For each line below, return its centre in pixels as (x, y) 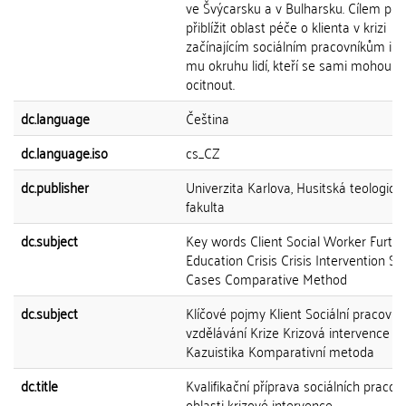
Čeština (208, 118)
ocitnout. (210, 83)
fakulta (205, 206)
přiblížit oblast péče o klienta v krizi (286, 26)
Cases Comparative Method (266, 278)
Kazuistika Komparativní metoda (280, 351)
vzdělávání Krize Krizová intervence (288, 332)
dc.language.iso (64, 152)
